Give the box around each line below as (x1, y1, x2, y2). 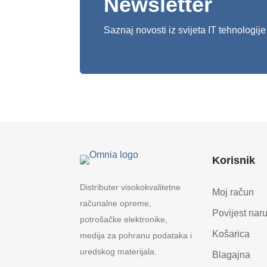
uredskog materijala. (80, 246, 157, 256)
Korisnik (212, 154, 255, 166)
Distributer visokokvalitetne (80, 182, 181, 192)
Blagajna (212, 249, 250, 260)
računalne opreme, (80, 198, 152, 208)
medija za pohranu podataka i (80, 230, 193, 240)
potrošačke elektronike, (80, 214, 168, 224)
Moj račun (212, 187, 254, 197)
